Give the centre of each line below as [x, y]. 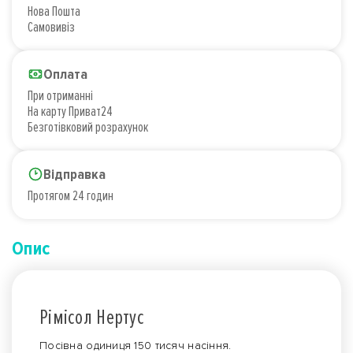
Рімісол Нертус [92, 318]
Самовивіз [51, 27]
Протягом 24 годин [71, 196]
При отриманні [60, 96]
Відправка [74, 175]
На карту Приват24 [70, 111]
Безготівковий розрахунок [88, 127]
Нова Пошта [54, 11]
